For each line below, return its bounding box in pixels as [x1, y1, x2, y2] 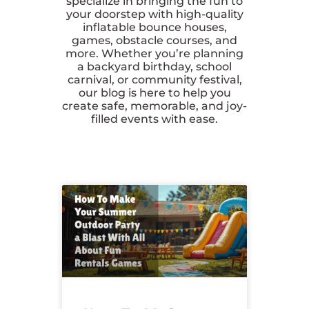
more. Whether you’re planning [66, 46, 243, 60]
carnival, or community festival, [67, 72, 242, 86]
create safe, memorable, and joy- [62, 99, 247, 112]
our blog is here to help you [78, 86, 231, 99]
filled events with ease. [91, 112, 218, 126]
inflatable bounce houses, [82, 20, 227, 34]
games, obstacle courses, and [72, 33, 237, 47]
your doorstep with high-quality [66, 7, 243, 21]
